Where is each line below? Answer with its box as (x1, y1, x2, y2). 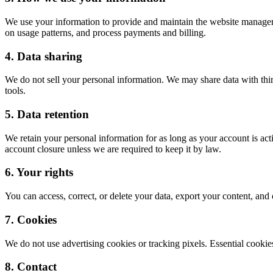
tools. (5, 85, 26, 96)
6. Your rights (5, 166, 73, 179)
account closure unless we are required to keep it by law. (5, 143, 221, 154)
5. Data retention (5, 108, 89, 121)
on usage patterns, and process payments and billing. (5, 27, 206, 38)
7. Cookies (5, 213, 57, 226)
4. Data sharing (5, 49, 82, 63)
